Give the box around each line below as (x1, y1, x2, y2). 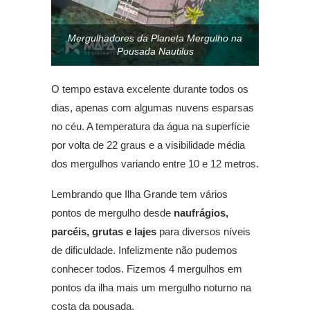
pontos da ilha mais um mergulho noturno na (51, 282, 251, 294)
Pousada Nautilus (116, 46, 194, 57)
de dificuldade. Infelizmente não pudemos (51, 244, 237, 257)
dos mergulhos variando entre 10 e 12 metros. (51, 158, 259, 170)
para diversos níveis (159, 226, 250, 238)
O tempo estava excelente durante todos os (51, 83, 248, 95)
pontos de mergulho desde (51, 207, 174, 219)
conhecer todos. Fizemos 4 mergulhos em (51, 263, 242, 275)
